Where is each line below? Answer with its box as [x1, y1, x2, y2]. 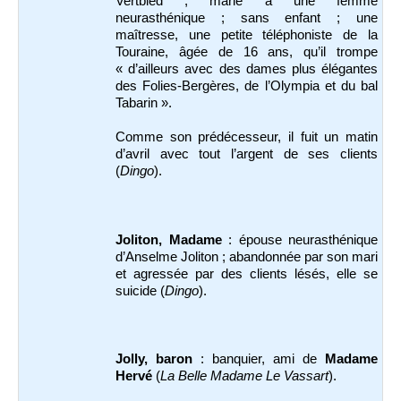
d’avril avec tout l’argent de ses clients [115, 147, 378, 162]
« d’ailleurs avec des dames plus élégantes [115, 62, 378, 77]
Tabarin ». [115, 96, 172, 111]
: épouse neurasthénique [221, 232, 378, 247]
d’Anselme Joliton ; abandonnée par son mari [115, 249, 378, 264]
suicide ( [115, 283, 165, 298]
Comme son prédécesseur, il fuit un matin [115, 130, 378, 145]
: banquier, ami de [200, 352, 325, 367]
